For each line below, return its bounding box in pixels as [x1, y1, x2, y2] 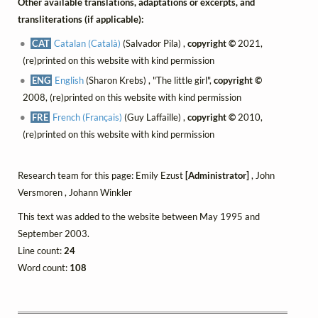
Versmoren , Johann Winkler [18, 187, 132, 199]
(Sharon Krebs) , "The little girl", [84, 75, 214, 87]
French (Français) [53, 111, 123, 124]
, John [249, 170, 275, 182]
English [55, 75, 84, 87]
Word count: [18, 262, 70, 274]
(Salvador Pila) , [121, 37, 188, 49]
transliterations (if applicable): [18, 13, 143, 25]
